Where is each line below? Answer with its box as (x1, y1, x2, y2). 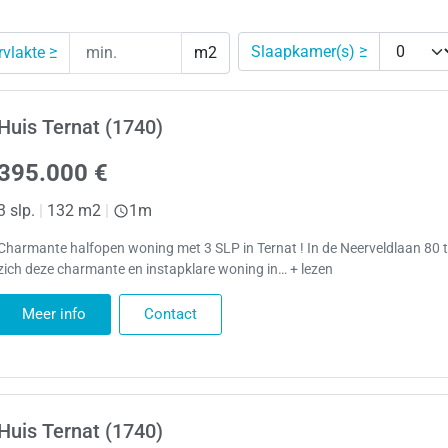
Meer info (21, 304, 86, 323)
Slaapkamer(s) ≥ (251, 41, 367, 61)
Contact (143, 304, 197, 323)
